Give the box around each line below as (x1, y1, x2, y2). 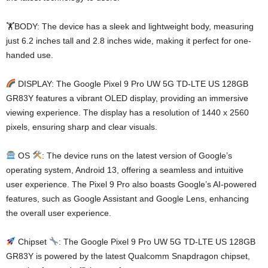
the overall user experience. (6, 208, 111, 218)
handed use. (6, 50, 53, 60)
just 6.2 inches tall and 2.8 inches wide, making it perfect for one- (6, 36, 251, 46)
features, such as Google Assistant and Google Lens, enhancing (6, 194, 249, 204)
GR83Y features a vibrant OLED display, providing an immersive (6, 93, 248, 103)
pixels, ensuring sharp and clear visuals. (6, 122, 157, 132)
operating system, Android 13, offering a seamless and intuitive (6, 165, 243, 175)
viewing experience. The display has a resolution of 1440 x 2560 (6, 108, 249, 118)
